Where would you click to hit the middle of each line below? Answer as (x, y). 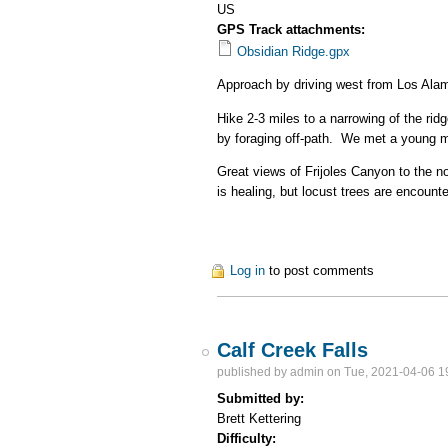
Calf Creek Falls (293, 350)
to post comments (320, 270)
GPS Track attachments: (293, 29)
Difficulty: (249, 438)
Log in (248, 270)
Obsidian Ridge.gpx (294, 51)
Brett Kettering (259, 418)
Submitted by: (263, 398)
